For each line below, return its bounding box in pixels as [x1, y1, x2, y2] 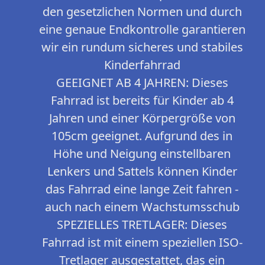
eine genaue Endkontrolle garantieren [38, 21, 245, 38]
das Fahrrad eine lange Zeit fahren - [46, 181, 238, 198]
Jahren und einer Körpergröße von [49, 110, 235, 127]
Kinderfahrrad [104, 57, 180, 73]
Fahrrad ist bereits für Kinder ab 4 [50, 92, 234, 109]
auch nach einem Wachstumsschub [44, 199, 240, 215]
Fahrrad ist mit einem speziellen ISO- [41, 234, 243, 251]
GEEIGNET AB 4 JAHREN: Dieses [56, 75, 228, 91]
